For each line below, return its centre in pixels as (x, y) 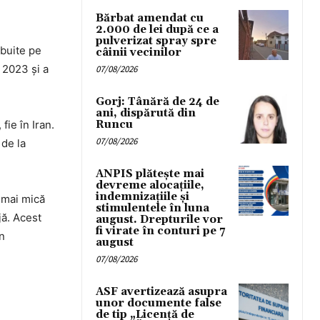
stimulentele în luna (152, 209)
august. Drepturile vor (159, 220)
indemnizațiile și (142, 197)
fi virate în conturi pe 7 (160, 231)
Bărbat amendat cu (150, 19)
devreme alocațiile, (150, 186)
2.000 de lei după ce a (157, 30)
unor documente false (159, 304)
